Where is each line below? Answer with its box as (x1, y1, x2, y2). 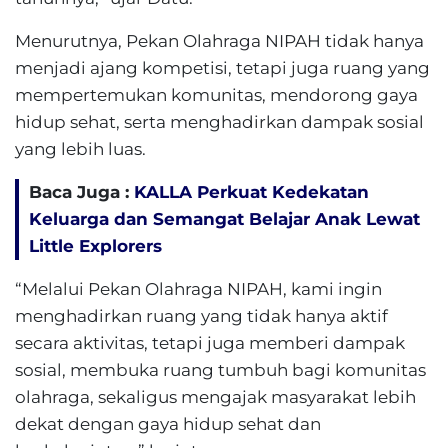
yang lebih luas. (15, 139, 146, 159)
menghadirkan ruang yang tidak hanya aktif (15, 306, 388, 326)
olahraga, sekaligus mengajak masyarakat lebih (15, 387, 416, 407)
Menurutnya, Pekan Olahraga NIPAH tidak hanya (15, 31, 424, 51)
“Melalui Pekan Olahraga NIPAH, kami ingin (15, 279, 382, 299)
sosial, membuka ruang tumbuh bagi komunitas (15, 360, 426, 380)
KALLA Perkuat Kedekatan (134, 182, 369, 202)
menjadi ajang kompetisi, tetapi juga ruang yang (15, 58, 430, 78)
